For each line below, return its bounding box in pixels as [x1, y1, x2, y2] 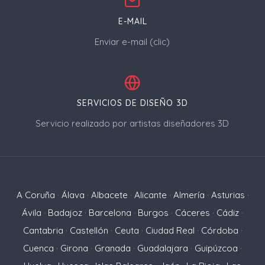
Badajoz [48, 207, 82, 219]
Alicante [134, 189, 167, 201]
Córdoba [201, 225, 238, 237]
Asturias [211, 189, 245, 201]
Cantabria [22, 225, 63, 237]
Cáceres [175, 207, 210, 219]
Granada [95, 243, 131, 254]
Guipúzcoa [195, 243, 238, 254]
